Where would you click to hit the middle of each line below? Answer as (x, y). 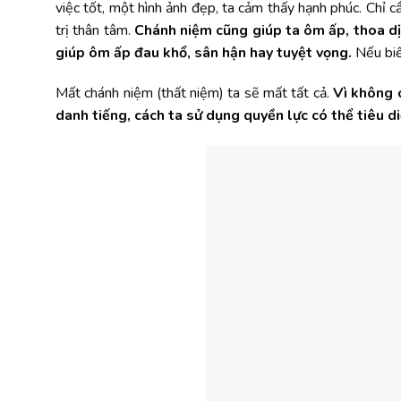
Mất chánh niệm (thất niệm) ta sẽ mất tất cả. (194, 94)
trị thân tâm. (95, 30)
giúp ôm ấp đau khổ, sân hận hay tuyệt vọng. (205, 52)
